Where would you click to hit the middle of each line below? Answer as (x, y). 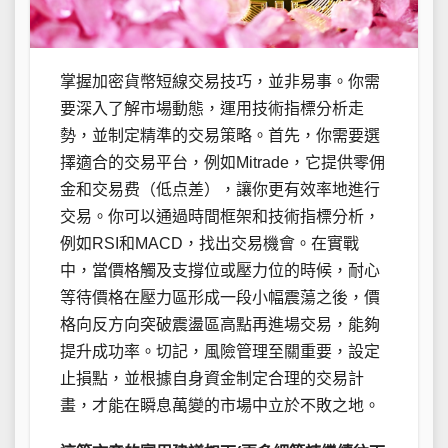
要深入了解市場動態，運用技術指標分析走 (212, 108)
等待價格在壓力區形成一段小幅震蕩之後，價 (220, 297)
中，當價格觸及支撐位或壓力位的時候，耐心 (220, 270)
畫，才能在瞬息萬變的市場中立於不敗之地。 (220, 405)
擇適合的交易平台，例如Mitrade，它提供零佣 (222, 162)
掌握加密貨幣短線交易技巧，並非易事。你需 (220, 81)
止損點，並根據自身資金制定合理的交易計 (212, 378)
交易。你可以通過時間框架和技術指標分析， (220, 216)
